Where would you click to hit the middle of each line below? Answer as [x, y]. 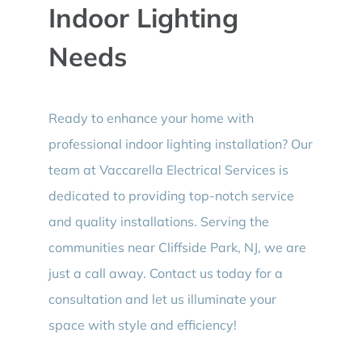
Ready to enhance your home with [151, 118]
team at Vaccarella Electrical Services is [168, 170]
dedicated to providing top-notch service [171, 196]
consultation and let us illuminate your [162, 299]
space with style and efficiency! [142, 325]
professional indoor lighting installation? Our [180, 144]
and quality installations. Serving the [158, 222]
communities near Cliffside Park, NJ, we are [177, 248]
